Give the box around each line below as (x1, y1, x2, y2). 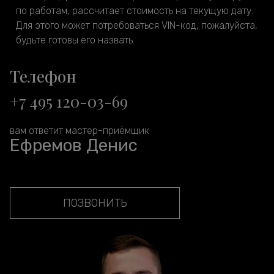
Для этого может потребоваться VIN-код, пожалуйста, (16, 19, 257, 31)
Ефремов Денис (10, 135, 138, 155)
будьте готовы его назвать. (16, 34, 135, 46)
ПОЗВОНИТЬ (62, 196, 127, 210)
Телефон (10, 65, 76, 87)
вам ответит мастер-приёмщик (10, 124, 149, 136)
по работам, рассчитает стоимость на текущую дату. (16, 4, 253, 17)
